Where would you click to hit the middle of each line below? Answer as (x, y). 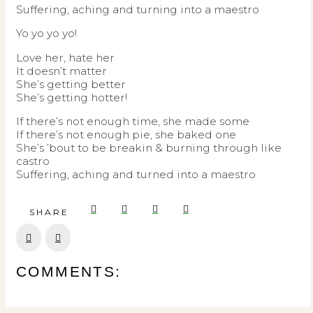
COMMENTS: (69, 272)
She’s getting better (71, 84)
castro (33, 161)
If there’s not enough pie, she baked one (126, 135)
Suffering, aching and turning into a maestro (138, 9)
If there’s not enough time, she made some (133, 122)
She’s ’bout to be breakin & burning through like (149, 148)
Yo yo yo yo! (46, 34)
